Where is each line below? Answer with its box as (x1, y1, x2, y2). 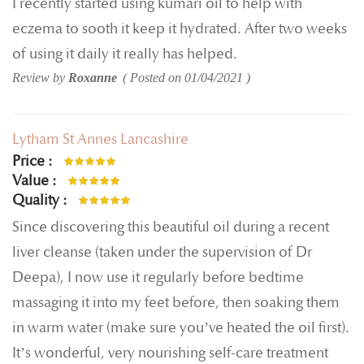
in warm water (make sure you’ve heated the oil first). (12, 318, 349, 336)
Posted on (130, 70, 184, 84)
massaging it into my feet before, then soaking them (12, 293, 340, 311)
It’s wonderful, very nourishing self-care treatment (12, 344, 328, 362)
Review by (12, 70, 68, 84)
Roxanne (68, 70, 117, 84)
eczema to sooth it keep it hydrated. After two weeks (12, 19, 347, 37)
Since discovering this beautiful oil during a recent (12, 218, 329, 236)
